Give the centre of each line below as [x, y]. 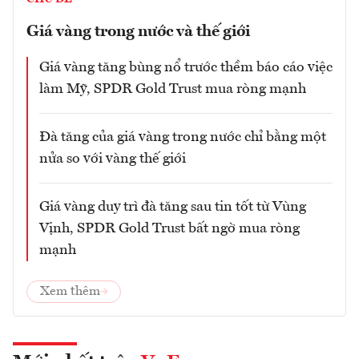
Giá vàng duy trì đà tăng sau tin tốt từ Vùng [173, 206]
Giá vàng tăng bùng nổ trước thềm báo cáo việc [186, 67]
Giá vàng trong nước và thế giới [138, 32]
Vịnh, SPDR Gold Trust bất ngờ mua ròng [169, 228]
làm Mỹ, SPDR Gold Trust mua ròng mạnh [173, 89]
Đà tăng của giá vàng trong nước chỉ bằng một [183, 137]
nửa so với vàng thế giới [113, 158]
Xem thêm [70, 291]
